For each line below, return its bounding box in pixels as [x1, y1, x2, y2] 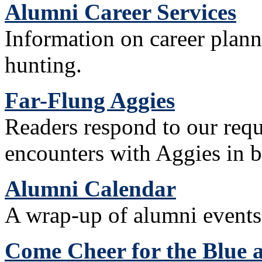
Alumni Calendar [5, 176, 176, 201]
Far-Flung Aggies [5, 88, 175, 113]
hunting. [5, 52, 82, 77]
